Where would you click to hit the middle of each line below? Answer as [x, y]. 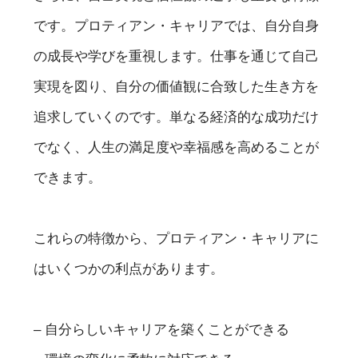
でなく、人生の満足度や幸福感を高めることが [177, 147]
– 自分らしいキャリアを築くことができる [162, 329]
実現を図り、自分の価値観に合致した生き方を [177, 86]
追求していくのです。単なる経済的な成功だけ [177, 116]
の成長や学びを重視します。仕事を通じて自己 [177, 56]
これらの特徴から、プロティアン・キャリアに [177, 238]
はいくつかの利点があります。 [129, 268]
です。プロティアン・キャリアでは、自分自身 [177, 25]
